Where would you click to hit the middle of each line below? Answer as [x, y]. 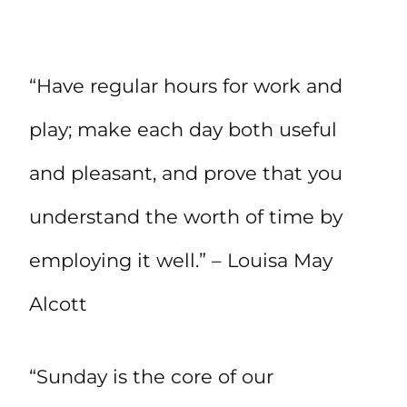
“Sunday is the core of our [151, 377]
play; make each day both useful [183, 130]
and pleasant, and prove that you [186, 174]
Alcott [58, 304]
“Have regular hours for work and [186, 86]
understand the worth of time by [186, 217]
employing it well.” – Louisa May [181, 261]
